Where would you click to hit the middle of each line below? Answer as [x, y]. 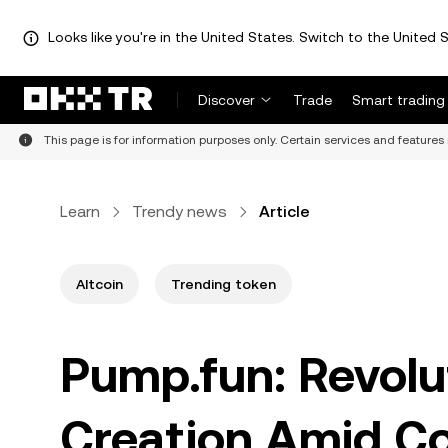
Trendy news [179, 211]
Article [284, 211]
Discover [226, 100]
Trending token [223, 284]
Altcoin [99, 284]
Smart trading [398, 100]
